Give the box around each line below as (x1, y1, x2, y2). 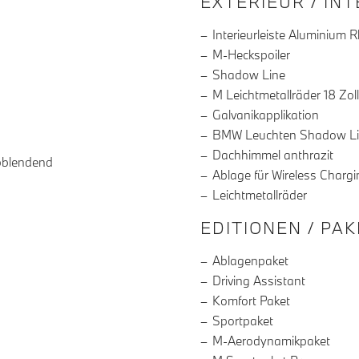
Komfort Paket (212, 292, 290, 309)
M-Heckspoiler (212, 46, 290, 63)
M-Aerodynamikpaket (212, 333, 330, 349)
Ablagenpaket (212, 252, 288, 269)
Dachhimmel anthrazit (212, 147, 333, 163)
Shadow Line (212, 67, 285, 83)
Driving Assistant (212, 272, 305, 289)
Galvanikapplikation (212, 107, 319, 123)
